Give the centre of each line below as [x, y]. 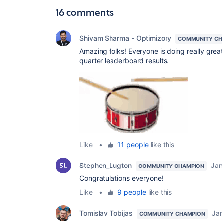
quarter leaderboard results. [125, 61]
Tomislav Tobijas [106, 213]
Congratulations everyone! [121, 178]
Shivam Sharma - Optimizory [125, 38]
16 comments [85, 12]
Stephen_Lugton [106, 165]
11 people [133, 144]
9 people [132, 192]
